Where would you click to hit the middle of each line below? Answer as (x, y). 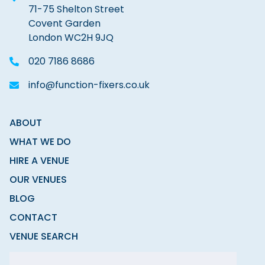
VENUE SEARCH (44, 236)
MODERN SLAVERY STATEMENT (79, 255)
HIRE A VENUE (39, 160)
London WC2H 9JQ (71, 37)
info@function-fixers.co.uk (89, 85)
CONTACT (33, 217)
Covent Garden (64, 23)
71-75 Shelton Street (76, 9)
